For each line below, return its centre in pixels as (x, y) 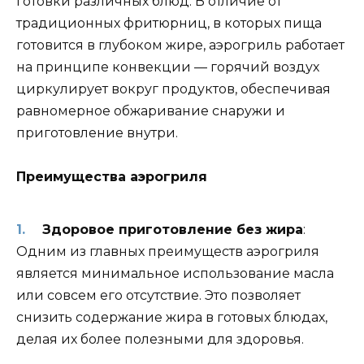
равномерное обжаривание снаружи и (151, 110)
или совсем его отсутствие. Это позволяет (158, 296)
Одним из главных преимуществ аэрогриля (168, 252)
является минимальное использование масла (175, 274)
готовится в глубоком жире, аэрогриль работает (180, 45)
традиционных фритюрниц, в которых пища (169, 23)
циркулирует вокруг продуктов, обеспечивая (173, 89)
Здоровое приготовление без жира (172, 230)
